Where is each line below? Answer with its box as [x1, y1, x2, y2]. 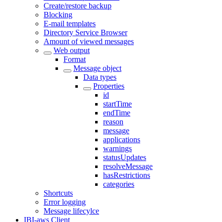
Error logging [44, 198, 86, 206]
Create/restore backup [44, 1, 111, 10]
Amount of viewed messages [44, 37, 134, 46]
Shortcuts [44, 189, 73, 197]
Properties [93, 82, 124, 90]
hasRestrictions [103, 171, 150, 179]
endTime [103, 109, 130, 117]
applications [103, 135, 140, 144]
